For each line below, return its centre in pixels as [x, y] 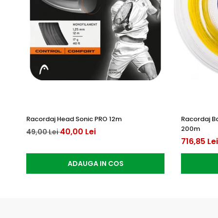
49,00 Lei [43, 132]
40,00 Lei [78, 132]
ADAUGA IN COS [95, 164]
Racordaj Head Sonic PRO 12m [74, 119]
